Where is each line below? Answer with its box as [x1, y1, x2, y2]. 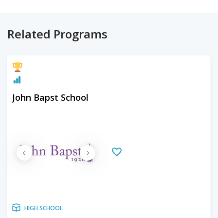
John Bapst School [12, 91, 89, 103]
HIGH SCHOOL [24, 204, 63, 212]
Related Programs [7, 26, 108, 42]
